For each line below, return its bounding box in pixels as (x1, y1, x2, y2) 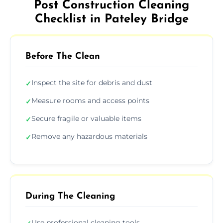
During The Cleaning (25, 191, 115, 201)
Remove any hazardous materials (31, 131, 147, 141)
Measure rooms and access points (31, 96, 149, 105)
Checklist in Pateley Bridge (34, 13, 189, 25)
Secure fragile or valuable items (31, 113, 141, 123)
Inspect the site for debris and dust (31, 78, 152, 87)
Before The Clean (25, 51, 100, 61)
